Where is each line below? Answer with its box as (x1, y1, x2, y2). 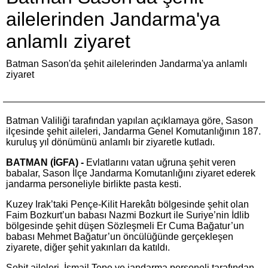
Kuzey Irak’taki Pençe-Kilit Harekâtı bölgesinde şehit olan (6, 199, 249, 209)
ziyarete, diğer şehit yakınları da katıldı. (6, 242, 170, 252)
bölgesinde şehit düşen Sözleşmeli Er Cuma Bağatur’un (6, 221, 244, 231)
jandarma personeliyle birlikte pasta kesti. (6, 179, 181, 189)
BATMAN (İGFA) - (6, 157, 86, 167)
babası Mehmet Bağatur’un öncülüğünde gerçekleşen (6, 232, 233, 242)
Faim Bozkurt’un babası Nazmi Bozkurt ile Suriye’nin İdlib (6, 210, 249, 220)
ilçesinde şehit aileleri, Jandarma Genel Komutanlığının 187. (6, 126, 261, 136)
